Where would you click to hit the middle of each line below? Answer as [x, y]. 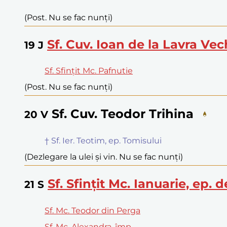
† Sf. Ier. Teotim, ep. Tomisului [103, 141]
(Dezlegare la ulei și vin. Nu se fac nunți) [104, 157]
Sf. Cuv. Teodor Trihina [123, 114]
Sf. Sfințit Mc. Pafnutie [89, 71]
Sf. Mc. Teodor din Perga [92, 211]
